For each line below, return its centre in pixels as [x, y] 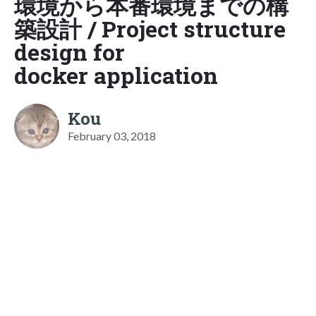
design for [69, 51]
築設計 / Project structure [150, 28]
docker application [116, 75]
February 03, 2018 [112, 135]
